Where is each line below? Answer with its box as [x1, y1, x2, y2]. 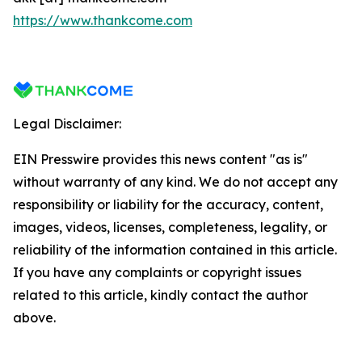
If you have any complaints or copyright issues [13, 264, 301, 280]
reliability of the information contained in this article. [13, 242, 337, 258]
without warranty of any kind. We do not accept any [13, 174, 338, 190]
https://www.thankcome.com [13, 12, 192, 28]
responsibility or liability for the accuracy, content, [13, 196, 323, 213]
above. [13, 309, 56, 326]
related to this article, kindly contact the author [13, 287, 308, 303]
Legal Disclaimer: [13, 116, 121, 132]
